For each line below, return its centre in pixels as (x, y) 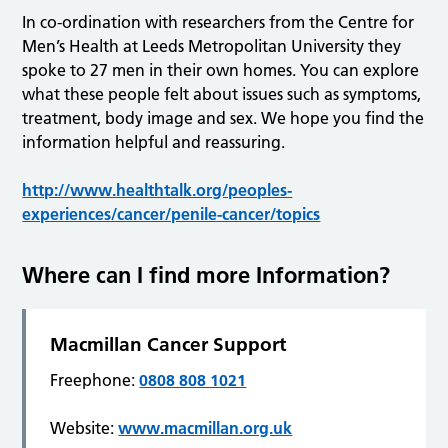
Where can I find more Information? (206, 275)
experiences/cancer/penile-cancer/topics (171, 214)
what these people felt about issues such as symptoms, (222, 94)
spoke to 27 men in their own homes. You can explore (221, 70)
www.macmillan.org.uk (205, 428)
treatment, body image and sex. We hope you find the (223, 118)
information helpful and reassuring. (154, 142)
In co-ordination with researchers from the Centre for (218, 22)
